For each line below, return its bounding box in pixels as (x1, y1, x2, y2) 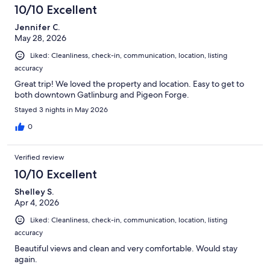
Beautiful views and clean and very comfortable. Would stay (14, 242, 237, 254)
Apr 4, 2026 (14, 196, 59, 208)
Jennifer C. (14, 21, 60, 33)
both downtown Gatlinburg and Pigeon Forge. (14, 89, 189, 100)
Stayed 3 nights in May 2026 (14, 104, 108, 115)
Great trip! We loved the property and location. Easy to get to (14, 78, 244, 89)
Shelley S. (14, 186, 54, 197)
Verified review (14, 152, 64, 162)
